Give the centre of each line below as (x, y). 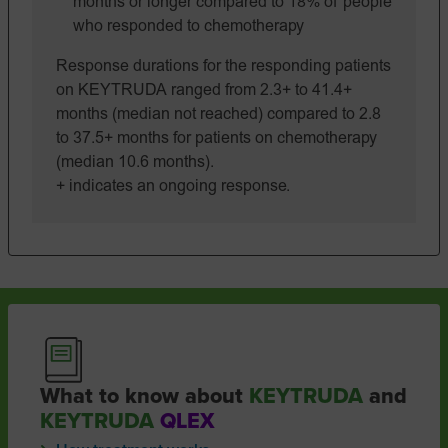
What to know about (144, 396)
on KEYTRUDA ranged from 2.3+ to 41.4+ (204, 91)
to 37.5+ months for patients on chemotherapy (216, 139)
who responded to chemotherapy (188, 27)
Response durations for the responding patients (223, 67)
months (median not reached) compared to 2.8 (218, 115)
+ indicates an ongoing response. (173, 187)
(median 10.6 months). (135, 163)
